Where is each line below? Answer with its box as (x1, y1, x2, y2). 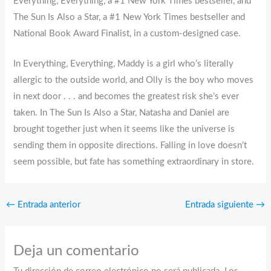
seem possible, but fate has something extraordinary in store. (13, 157, 255, 167)
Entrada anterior (15, 200, 80, 209)
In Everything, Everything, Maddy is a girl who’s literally (13, 59, 234, 69)
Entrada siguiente (185, 200, 256, 209)
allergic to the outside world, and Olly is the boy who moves (13, 76, 254, 85)
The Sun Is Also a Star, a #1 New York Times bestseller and (13, 12, 246, 22)
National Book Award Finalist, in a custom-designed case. (13, 28, 241, 38)
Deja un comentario (13, 243, 140, 258)
